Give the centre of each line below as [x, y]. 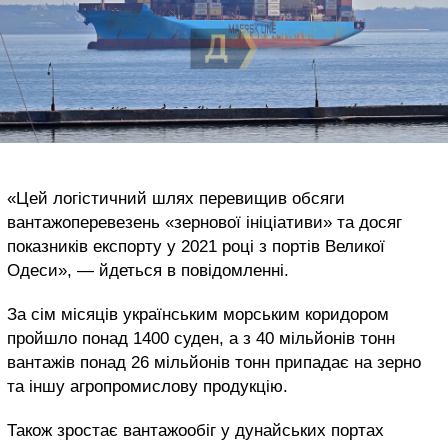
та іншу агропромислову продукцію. [147, 386]
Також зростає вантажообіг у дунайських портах [195, 430]
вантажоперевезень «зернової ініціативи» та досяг [204, 222]
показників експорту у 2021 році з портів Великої [196, 246]
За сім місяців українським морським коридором [198, 314]
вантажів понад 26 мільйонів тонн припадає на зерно [214, 362]
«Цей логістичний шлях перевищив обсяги [176, 198]
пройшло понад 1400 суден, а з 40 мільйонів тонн [201, 338]
